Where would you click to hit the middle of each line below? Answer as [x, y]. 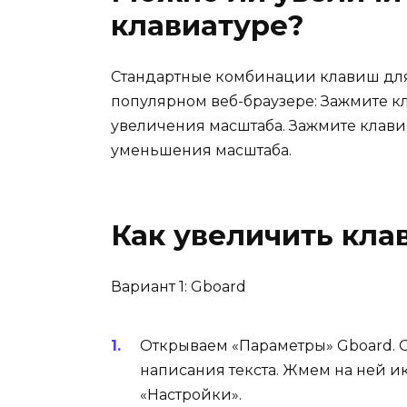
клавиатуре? [208, 26]
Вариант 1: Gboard [179, 287]
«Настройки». [191, 395]
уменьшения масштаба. [201, 151]
